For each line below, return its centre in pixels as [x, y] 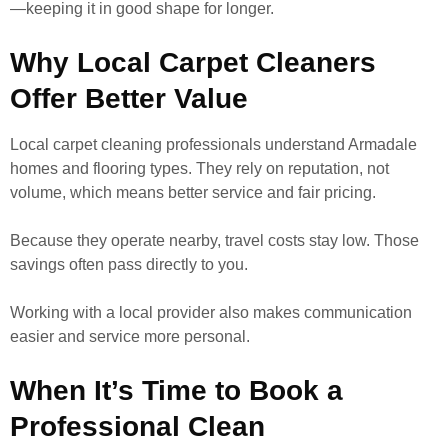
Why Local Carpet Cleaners [193, 62]
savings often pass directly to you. [129, 264]
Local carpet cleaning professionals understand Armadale [213, 144]
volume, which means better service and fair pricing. [193, 192]
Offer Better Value [129, 98]
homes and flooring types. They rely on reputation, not [199, 168]
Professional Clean [137, 426]
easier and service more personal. [130, 336]
